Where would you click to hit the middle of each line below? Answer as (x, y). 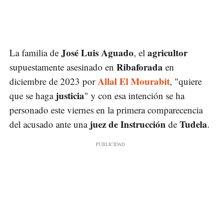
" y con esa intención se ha (134, 96)
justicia (70, 96)
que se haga (33, 96)
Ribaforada (140, 67)
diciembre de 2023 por (52, 81)
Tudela (193, 124)
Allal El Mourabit (134, 81)
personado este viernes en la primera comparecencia (106, 110)
